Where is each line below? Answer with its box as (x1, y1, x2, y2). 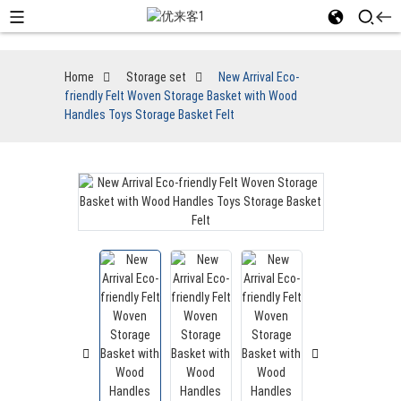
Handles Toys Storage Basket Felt (64, 107, 235, 122)
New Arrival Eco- (218, 70, 299, 84)
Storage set (125, 70, 186, 84)
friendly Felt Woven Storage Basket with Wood (64, 89, 297, 103)
